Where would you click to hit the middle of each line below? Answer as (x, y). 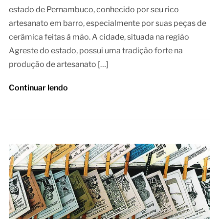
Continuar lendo (38, 88)
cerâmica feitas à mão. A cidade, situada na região (99, 37)
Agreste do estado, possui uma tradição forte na (96, 51)
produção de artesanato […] (58, 65)
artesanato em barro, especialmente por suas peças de (107, 23)
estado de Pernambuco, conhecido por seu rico (94, 10)
